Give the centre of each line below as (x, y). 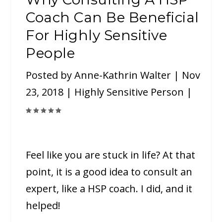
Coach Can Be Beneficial (112, 18)
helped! (43, 206)
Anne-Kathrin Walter (123, 75)
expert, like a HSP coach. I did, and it (109, 189)
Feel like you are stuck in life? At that (111, 155)
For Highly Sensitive (97, 35)
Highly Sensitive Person (129, 92)
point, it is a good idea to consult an (109, 172)
